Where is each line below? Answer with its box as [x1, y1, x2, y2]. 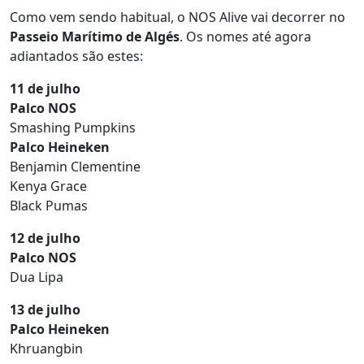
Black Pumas [10, 197, 88, 214]
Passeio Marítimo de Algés [10, 28, 180, 45]
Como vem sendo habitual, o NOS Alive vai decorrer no [10, 8, 345, 26]
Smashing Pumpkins [10, 119, 136, 136]
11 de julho [10, 80, 80, 97]
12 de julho [10, 229, 80, 247]
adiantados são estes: [10, 47, 143, 65]
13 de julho [10, 301, 80, 318]
